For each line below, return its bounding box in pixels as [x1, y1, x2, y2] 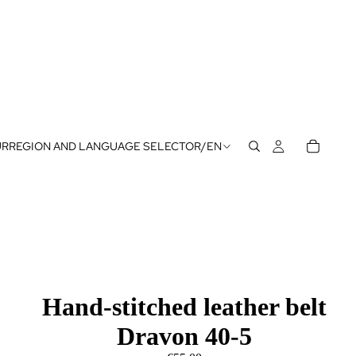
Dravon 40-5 [117, 322, 252, 350]
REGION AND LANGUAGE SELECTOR [8, 139, 201, 153]
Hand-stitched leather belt [42, 292, 327, 321]
